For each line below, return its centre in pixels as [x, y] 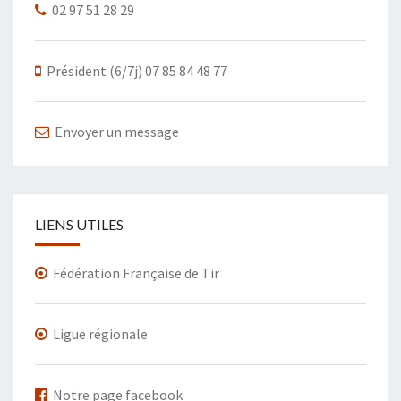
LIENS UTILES [79, 224]
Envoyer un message [117, 132]
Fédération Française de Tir [136, 273]
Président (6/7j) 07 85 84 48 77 [134, 71]
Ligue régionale [100, 334]
